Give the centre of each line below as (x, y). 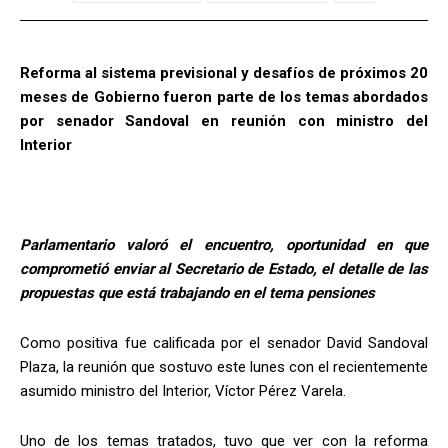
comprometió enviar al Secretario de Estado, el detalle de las (224, 269)
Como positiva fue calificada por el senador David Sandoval (224, 343)
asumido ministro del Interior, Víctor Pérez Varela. (183, 391)
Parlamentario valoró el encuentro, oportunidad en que (224, 245)
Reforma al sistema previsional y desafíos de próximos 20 (224, 73)
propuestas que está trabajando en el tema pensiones (197, 293)
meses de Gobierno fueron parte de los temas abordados (224, 97)
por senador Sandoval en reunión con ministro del (224, 121)
